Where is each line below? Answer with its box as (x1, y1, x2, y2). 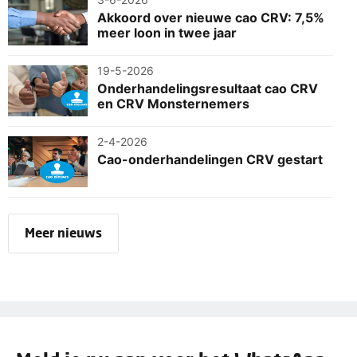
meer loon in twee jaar (97, 24, 237, 41)
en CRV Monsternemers (97, 95, 249, 112)
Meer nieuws (25, 224, 102, 240)
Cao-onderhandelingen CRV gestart (97, 151, 323, 167)
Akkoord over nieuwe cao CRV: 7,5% (97, 9, 324, 25)
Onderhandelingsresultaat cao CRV (97, 80, 318, 96)
